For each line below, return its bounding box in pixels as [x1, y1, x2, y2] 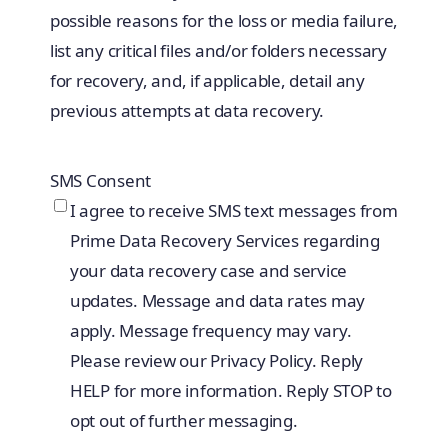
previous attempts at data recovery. [49, 99, 325, 123]
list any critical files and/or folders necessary [49, 39, 387, 63]
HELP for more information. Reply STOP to [69, 379, 392, 403]
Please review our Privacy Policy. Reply [69, 349, 364, 373]
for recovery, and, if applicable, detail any [49, 69, 365, 93]
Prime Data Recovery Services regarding [69, 229, 380, 253]
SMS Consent [49, 169, 152, 193]
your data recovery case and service [69, 259, 348, 283]
